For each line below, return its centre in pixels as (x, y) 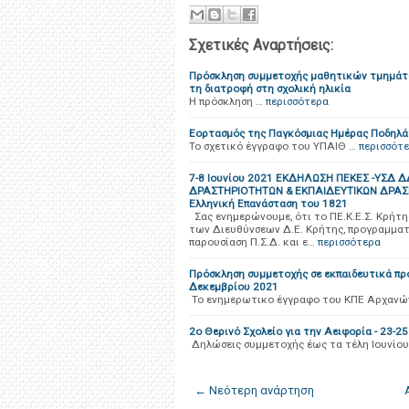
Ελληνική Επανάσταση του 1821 (268, 204)
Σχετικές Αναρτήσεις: (261, 45)
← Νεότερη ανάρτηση (254, 390)
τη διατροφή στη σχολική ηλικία (270, 89)
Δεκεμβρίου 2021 (234, 287)
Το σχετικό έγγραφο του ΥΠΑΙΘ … (273, 146)
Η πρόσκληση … (226, 101)
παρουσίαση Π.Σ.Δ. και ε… (252, 242)
